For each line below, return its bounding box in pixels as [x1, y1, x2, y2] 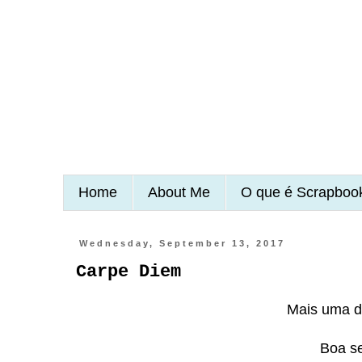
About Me [147, 183, 210, 200]
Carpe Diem [75, 262, 181, 283]
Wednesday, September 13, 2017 [78, 238, 285, 249]
